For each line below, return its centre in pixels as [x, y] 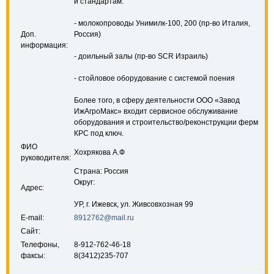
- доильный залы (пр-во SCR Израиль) [141, 56]
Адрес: [32, 188]
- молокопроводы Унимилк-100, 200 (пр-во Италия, [162, 23]
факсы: [33, 256]
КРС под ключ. [99, 133]
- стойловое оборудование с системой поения [154, 78]
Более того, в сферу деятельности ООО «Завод [157, 100]
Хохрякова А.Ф [99, 152]
